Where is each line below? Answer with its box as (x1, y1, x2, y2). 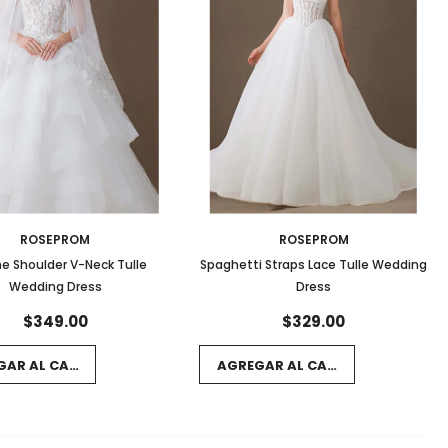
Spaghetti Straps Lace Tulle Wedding (200, 255, 428, 273)
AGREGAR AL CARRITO (217, 356, 370, 376)
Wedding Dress (8, 277, 102, 295)
